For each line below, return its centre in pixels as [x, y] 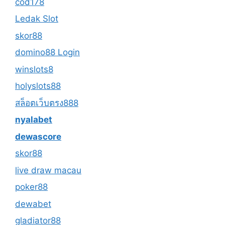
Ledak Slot [37, 19]
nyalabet [34, 120]
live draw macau [48, 170]
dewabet [33, 204]
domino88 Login [47, 52]
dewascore [38, 136]
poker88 [31, 187]
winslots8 [34, 69]
